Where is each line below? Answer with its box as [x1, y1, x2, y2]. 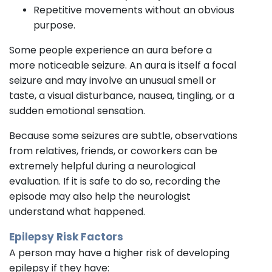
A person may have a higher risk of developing [9, 245, 229, 260]
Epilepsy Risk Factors [9, 229, 123, 244]
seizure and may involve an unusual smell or [9, 73, 216, 87]
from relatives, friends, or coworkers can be [9, 143, 217, 158]
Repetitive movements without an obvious [33, 2, 234, 17]
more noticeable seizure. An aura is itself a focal [9, 58, 236, 72]
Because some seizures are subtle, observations [9, 128, 237, 143]
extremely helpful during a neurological [9, 158, 195, 173]
